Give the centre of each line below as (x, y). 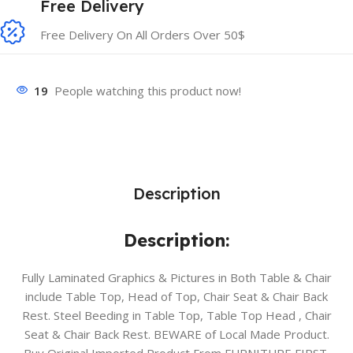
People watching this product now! (148, 91)
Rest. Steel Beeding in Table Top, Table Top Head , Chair (176, 316)
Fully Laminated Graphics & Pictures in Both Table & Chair (176, 278)
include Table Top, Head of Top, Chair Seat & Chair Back (176, 297)
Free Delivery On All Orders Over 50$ (143, 34)
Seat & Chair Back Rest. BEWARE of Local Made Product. (176, 334)
